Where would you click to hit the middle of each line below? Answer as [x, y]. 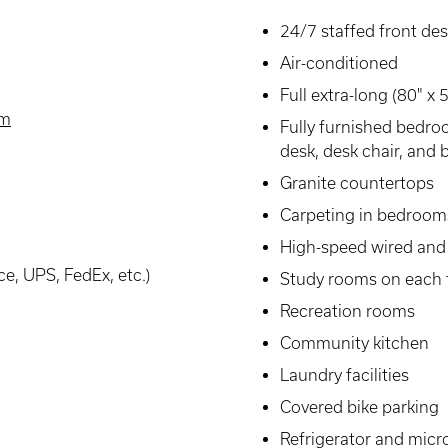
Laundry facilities [344, 375]
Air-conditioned [339, 63]
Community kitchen [354, 343]
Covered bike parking [359, 407]
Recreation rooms [347, 311]
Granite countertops [357, 183]
